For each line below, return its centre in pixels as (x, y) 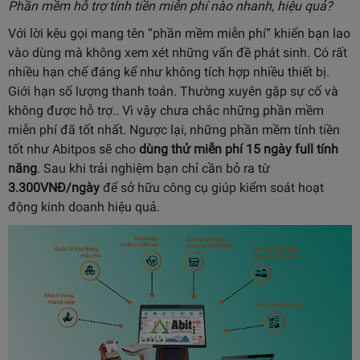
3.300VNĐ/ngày (54, 188)
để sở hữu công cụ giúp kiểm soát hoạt (212, 188)
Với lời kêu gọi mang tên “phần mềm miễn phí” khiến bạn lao (179, 34)
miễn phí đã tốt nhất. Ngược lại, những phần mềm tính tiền (174, 130)
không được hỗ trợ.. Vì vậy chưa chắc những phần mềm (166, 111)
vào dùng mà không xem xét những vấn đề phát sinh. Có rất (178, 53)
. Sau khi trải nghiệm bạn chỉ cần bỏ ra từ (153, 169)
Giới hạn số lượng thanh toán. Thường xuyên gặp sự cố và (173, 92)
